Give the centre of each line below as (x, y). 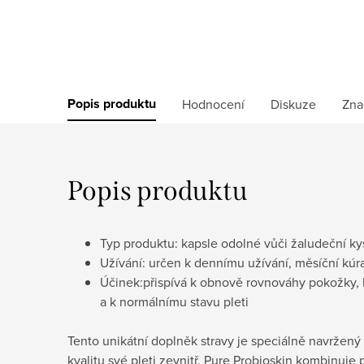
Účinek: (121, 282)
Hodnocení (213, 104)
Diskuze (293, 104)
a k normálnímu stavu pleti (174, 301)
